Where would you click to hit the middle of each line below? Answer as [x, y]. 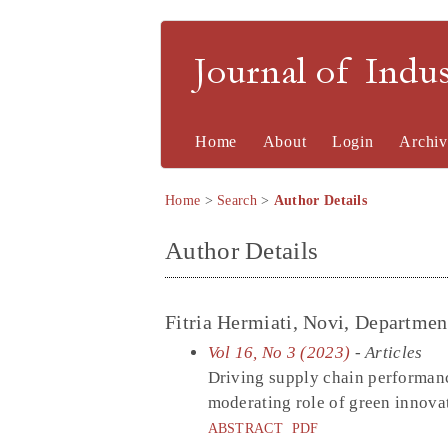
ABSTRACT [245, 427]
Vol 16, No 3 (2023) [279, 352]
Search [237, 200]
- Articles [386, 352]
